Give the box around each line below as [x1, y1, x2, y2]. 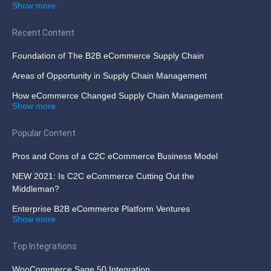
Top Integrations [12, 241, 77, 251]
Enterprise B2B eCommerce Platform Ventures [12, 203, 190, 214]
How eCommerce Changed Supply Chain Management [12, 90, 223, 100]
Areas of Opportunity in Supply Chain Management [12, 70, 207, 80]
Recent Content [12, 27, 74, 38]
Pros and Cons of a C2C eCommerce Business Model [12, 151, 218, 161]
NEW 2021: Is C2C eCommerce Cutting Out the [12, 171, 194, 181]
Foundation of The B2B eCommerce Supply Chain [12, 50, 204, 60]
